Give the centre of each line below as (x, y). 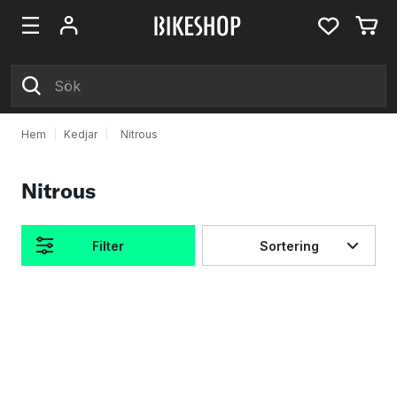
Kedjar (81, 134)
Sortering (289, 245)
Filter (108, 245)
